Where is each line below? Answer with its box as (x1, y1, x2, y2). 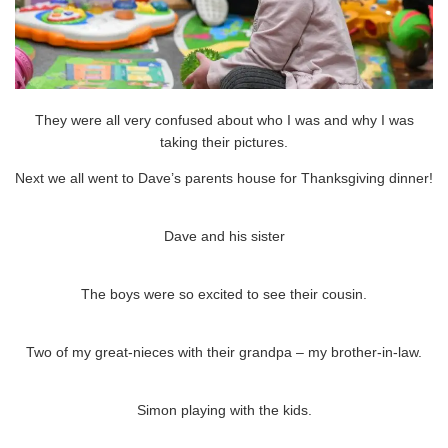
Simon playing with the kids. (136, 402, 312, 419)
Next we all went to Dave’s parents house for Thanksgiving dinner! (15, 170, 433, 187)
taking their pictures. (160, 134, 288, 151)
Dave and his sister (163, 228, 285, 245)
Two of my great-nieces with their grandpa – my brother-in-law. (26, 344, 422, 361)
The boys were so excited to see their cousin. (81, 286, 367, 303)
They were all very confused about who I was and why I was (34, 112, 414, 129)
